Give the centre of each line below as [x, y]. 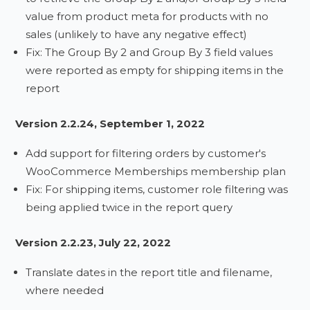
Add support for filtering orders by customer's [146, 153]
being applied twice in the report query [129, 207]
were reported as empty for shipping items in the [155, 70]
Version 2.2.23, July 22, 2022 [93, 243]
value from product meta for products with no [147, 16]
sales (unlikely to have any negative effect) [137, 34]
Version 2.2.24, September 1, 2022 [110, 124]
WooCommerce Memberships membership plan [156, 171]
